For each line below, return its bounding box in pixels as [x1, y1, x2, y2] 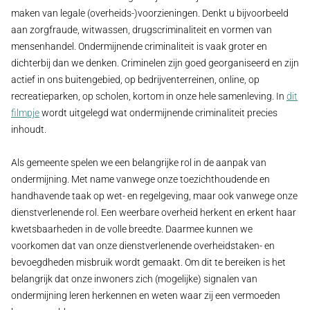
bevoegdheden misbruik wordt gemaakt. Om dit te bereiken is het [11, 257, 286, 268]
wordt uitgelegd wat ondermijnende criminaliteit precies [39, 107, 277, 119]
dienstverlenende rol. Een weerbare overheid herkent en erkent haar [11, 207, 296, 219]
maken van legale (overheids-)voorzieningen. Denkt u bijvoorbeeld [11, 8, 289, 19]
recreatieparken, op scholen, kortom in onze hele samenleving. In [11, 91, 286, 102]
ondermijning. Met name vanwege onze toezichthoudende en [11, 174, 270, 185]
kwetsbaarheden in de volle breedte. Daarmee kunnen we [11, 224, 253, 235]
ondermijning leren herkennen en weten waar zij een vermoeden [11, 290, 280, 302]
